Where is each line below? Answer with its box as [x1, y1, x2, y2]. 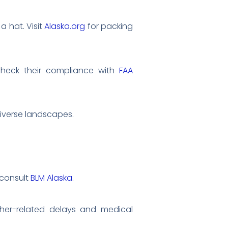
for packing [85, 20, 133, 33]
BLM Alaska [31, 172, 72, 184]
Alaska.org [44, 20, 85, 33]
